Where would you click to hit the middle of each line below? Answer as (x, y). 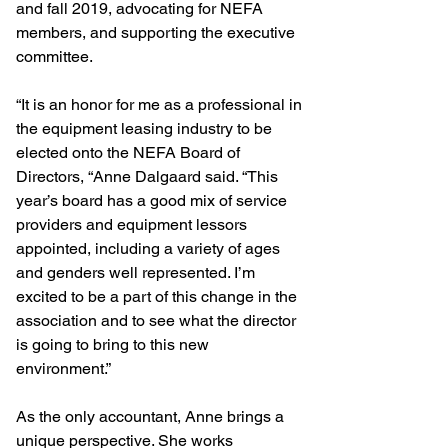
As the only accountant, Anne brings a (152, 416)
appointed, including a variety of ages (150, 248)
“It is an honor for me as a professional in (161, 104)
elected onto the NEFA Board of (130, 152)
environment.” (63, 368)
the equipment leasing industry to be (146, 128)
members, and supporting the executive (157, 32)
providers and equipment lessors (133, 224)
